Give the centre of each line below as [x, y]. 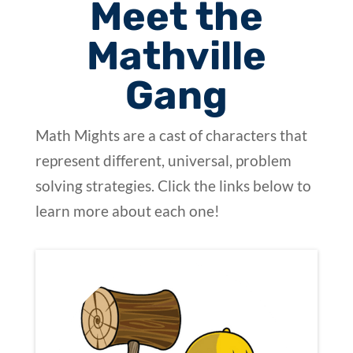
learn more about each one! [127, 210]
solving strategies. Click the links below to [173, 185]
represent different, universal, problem [163, 160]
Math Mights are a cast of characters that [171, 135]
